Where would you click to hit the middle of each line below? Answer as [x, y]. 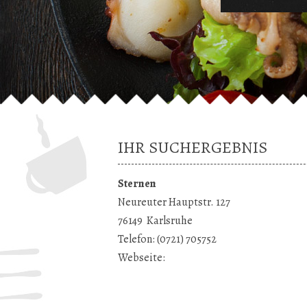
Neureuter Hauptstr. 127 [174, 202]
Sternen [137, 184]
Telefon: [137, 239]
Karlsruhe [170, 221]
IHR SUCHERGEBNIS [193, 147]
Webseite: [142, 258]
